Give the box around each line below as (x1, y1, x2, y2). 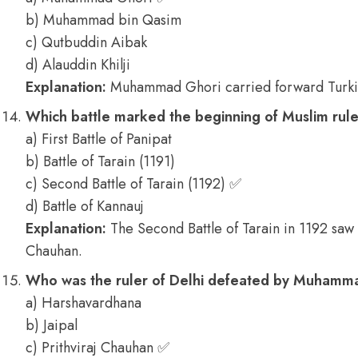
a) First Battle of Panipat (26, 129, 172, 149)
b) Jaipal (26, 315, 78, 336)
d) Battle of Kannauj (26, 196, 144, 217)
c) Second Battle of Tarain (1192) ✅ (26, 173, 241, 194)
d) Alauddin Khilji (26, 54, 130, 75)
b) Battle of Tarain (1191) (26, 151, 175, 172)
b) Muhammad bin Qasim (26, 10, 181, 30)
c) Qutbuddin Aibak (26, 32, 147, 53)
